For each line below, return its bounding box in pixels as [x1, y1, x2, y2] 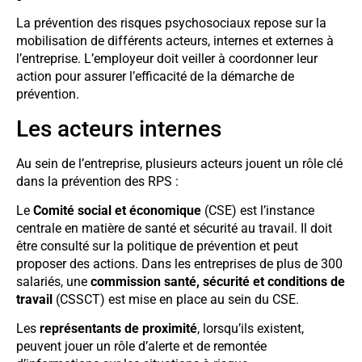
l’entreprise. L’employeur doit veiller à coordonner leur [16, 51, 318, 67]
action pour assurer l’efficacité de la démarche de [16, 69, 294, 85]
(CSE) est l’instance [201, 202, 314, 218]
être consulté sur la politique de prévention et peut [16, 238, 298, 254]
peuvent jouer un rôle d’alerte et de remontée [16, 339, 267, 355]
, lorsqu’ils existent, [197, 321, 304, 337]
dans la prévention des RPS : [16, 173, 179, 189]
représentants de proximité [40, 321, 197, 337]
